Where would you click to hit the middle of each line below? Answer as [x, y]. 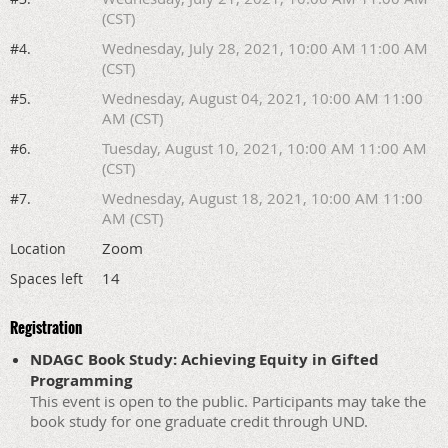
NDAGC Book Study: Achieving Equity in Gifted [204, 359]
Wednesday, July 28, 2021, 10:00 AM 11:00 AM [265, 47]
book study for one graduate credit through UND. [199, 420]
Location [38, 248]
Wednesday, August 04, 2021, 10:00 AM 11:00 [262, 97]
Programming [81, 380]
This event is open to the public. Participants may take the [228, 400]
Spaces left [46, 278]
